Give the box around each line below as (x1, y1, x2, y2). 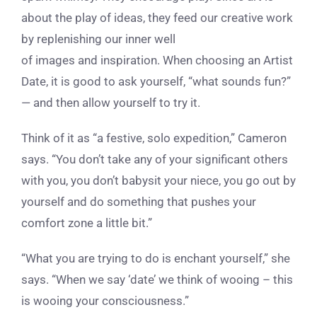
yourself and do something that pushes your (21, 195, 256, 209)
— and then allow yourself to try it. (21, 96, 200, 110)
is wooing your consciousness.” (21, 294, 189, 309)
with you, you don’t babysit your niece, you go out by (21, 173, 296, 188)
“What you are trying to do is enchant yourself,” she (21, 251, 290, 266)
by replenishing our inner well (21, 32, 175, 47)
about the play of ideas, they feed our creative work (21, 11, 293, 25)
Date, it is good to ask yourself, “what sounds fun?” (21, 74, 291, 89)
